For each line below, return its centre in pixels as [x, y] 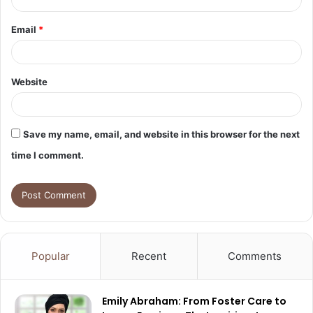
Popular [50, 256]
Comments [255, 256]
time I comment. [48, 155]
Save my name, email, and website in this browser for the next [161, 134]
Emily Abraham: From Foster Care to [194, 301]
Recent [148, 256]
